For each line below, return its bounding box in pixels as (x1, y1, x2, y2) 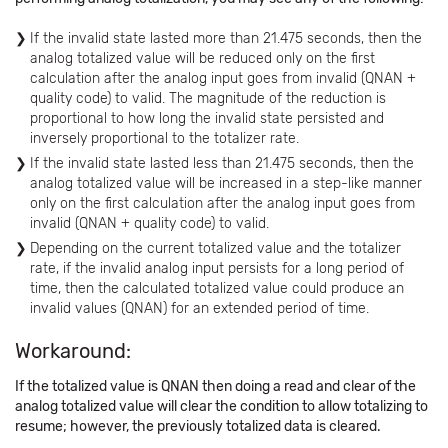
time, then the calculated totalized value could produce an (30, 280, 404, 297)
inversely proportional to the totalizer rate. (30, 130, 299, 147)
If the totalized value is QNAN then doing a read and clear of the (15, 378, 416, 395)
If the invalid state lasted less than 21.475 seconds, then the (30, 155, 414, 172)
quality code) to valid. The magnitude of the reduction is (30, 90, 386, 107)
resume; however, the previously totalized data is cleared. (15, 418, 381, 435)
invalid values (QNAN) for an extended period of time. (30, 300, 369, 317)
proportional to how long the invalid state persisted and (30, 110, 384, 127)
